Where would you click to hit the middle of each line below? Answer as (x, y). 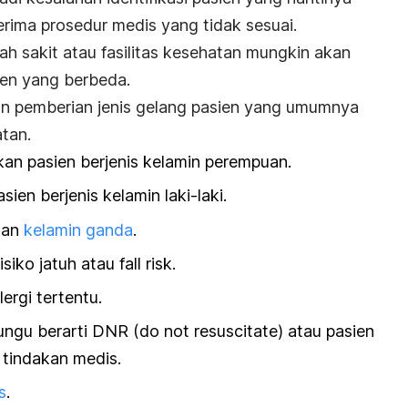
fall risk (146, 263)
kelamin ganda (78, 229)
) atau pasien (326, 331)
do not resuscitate (209, 331)
